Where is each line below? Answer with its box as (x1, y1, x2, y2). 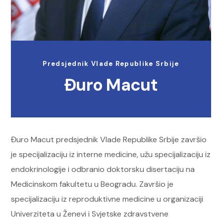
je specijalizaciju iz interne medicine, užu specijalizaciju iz (11, 149, 211, 160)
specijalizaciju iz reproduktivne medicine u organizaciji (11, 194, 204, 205)
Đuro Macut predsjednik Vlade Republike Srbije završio (11, 134, 207, 145)
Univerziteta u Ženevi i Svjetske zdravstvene (11, 209, 169, 220)
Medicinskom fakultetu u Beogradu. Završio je (11, 179, 174, 190)
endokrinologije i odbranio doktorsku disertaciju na (11, 164, 195, 175)
